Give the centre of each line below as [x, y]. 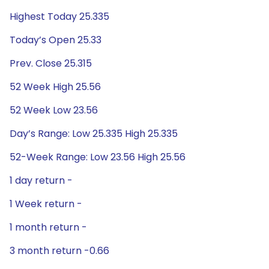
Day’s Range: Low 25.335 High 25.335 [94, 134]
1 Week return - [46, 204]
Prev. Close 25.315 [51, 63]
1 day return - [41, 180]
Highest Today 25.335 [59, 17]
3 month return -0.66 [59, 251]
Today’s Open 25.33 [56, 40]
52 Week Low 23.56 [54, 110]
